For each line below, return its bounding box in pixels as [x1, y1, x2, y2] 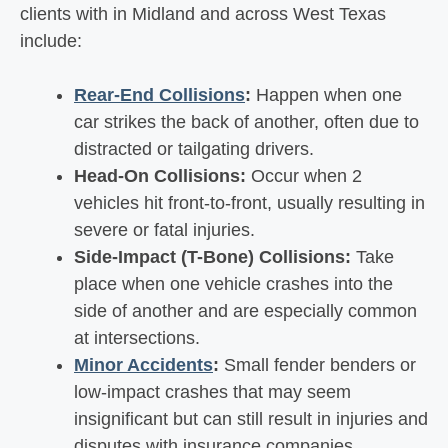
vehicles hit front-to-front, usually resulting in [74, 193, 425, 213]
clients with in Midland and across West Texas [20, 4, 386, 24]
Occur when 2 [246, 166, 362, 186]
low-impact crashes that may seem [74, 382, 351, 402]
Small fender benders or [219, 355, 416, 375]
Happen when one [251, 85, 402, 105]
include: [20, 31, 82, 51]
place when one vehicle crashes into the [74, 274, 393, 294]
